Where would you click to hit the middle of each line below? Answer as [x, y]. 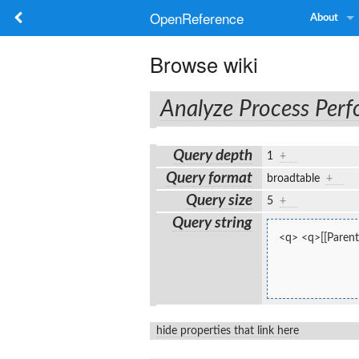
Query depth [213, 155]
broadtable [296, 178]
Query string [213, 223]
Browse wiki [204, 64]
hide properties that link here [228, 331]
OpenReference [197, 18]
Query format [210, 178]
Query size [220, 200]
